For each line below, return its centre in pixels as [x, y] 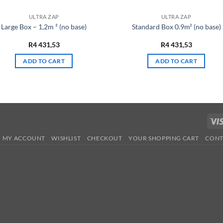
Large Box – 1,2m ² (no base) [44, 26]
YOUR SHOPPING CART [164, 138]
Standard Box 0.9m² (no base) [176, 26]
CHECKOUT [105, 138]
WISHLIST [66, 138]
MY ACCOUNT [24, 138]
